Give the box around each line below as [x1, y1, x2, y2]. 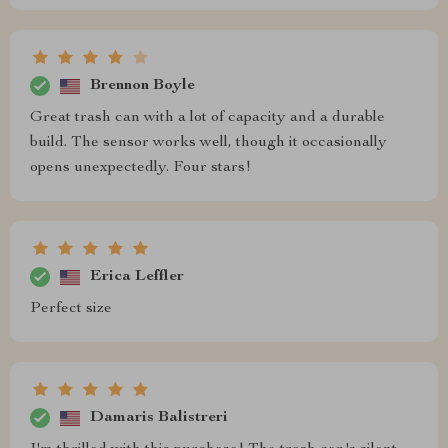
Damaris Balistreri [90, 409, 228, 426]
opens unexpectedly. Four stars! [30, 160, 251, 177]
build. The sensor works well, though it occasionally [30, 135, 387, 152]
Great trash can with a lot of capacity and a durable [30, 110, 385, 127]
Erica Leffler [90, 268, 184, 285]
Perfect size [30, 301, 112, 318]
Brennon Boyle [90, 77, 195, 94]
